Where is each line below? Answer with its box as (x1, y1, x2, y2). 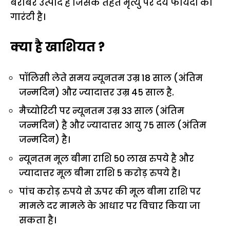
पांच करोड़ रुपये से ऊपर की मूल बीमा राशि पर (19, 185, 201, 198)
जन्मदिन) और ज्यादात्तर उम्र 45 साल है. (19, 86, 174, 99)
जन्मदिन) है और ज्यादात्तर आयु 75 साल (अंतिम (19, 119, 206, 132)
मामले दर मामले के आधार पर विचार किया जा (19, 200, 200, 213)
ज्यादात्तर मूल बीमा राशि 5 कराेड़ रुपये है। (19, 166, 180, 179)
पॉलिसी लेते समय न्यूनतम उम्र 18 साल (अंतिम (19, 71, 203, 84)
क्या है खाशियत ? (10, 39, 105, 56)
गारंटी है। (10, 10, 45, 23)
